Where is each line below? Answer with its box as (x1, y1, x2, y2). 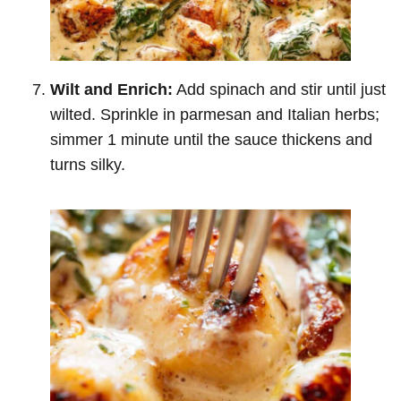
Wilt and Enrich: (50, 80, 173, 98)
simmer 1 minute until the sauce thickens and (50, 130, 372, 149)
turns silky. (50, 155, 125, 174)
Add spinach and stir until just (173, 80, 386, 98)
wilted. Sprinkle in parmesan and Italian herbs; (50, 105, 380, 124)
